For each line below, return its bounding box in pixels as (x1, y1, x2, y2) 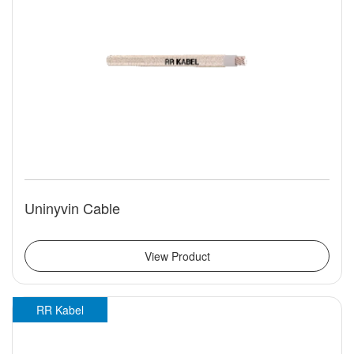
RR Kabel (36, 302, 84, 318)
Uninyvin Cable (24, 198, 120, 219)
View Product (144, 248, 210, 265)
